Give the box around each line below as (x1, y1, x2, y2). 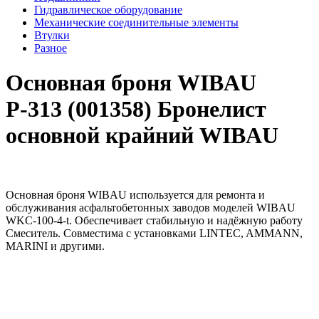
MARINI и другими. (6, 239, 105, 252)
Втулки (34, 28, 70, 41)
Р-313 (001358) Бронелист (6, 96, 266, 122)
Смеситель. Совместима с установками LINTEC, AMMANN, (6, 226, 303, 239)
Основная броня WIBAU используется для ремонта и (6, 188, 265, 201)
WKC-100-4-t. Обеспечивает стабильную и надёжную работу (6, 214, 303, 226)
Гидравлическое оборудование (34, 3, 182, 16)
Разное (34, 41, 67, 54)
